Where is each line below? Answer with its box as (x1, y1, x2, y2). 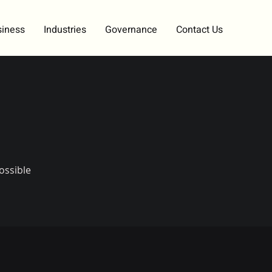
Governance (105, 22, 157, 37)
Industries (44, 22, 86, 37)
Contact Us (176, 22, 223, 37)
